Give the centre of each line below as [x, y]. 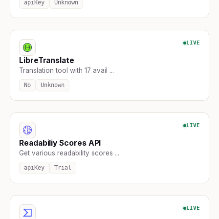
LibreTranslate [47, 60]
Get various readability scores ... [69, 153]
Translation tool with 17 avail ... [66, 70]
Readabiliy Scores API [60, 143]
